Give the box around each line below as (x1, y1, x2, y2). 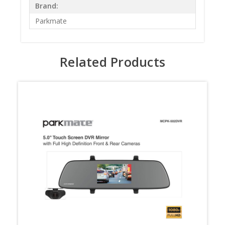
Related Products (60, 53, 165, 70)
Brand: (35, 1, 59, 11)
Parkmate (35, 16, 67, 26)
